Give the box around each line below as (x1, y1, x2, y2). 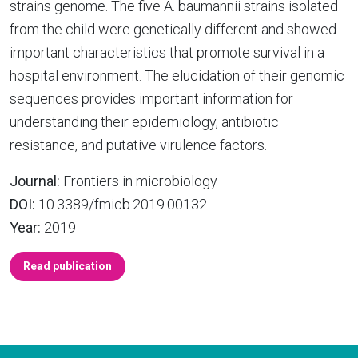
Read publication (23, 260, 112, 272)
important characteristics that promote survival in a (10, 44, 324, 61)
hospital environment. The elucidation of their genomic (10, 67, 344, 84)
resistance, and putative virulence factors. (10, 137, 267, 153)
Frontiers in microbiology (60, 173, 217, 189)
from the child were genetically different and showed (10, 21, 336, 38)
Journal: (10, 173, 60, 189)
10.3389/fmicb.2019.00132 (35, 196, 207, 213)
